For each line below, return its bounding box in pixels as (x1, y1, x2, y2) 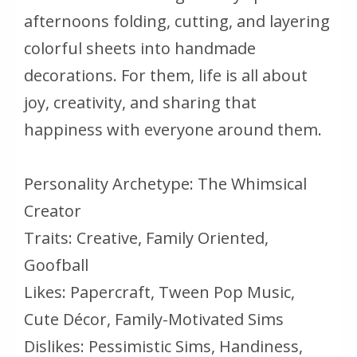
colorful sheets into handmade (24, 37, 256, 60)
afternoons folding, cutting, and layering (24, 10, 330, 33)
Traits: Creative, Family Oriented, (24, 227, 269, 249)
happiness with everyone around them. (24, 119, 322, 141)
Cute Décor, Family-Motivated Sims (24, 308, 284, 331)
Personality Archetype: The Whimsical (24, 173, 307, 195)
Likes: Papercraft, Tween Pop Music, (24, 281, 295, 304)
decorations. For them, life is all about (24, 65, 308, 87)
